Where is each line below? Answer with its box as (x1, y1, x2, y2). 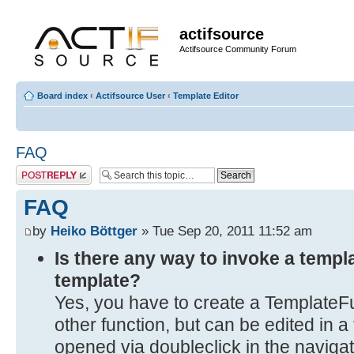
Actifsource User (96, 91, 165, 100)
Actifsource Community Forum (179, 44, 296, 54)
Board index (37, 91, 88, 100)
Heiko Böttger (51, 223, 137, 239)
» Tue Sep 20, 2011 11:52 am (137, 223, 312, 239)
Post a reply (16, 165, 62, 175)
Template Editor (173, 91, 239, 100)
